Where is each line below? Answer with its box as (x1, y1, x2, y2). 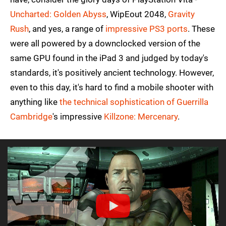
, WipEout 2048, (106, 9, 168, 19)
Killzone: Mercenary (104, 111, 178, 122)
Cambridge (10, 111, 52, 122)
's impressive (52, 111, 104, 122)
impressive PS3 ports (105, 23, 188, 34)
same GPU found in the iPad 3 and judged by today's (10, 52, 208, 63)
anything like (10, 96, 60, 107)
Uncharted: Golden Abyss (10, 9, 106, 19)
